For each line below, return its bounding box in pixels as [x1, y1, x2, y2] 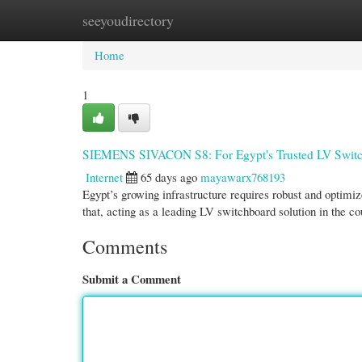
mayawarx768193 [200, 169, 285, 185]
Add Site [271, 12, 314, 28]
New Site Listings [161, 12, 247, 28]
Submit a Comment [82, 270, 181, 288]
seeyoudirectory [82, 11, 174, 30]
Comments [82, 234, 167, 259]
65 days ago [141, 169, 197, 185]
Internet [86, 169, 123, 185]
